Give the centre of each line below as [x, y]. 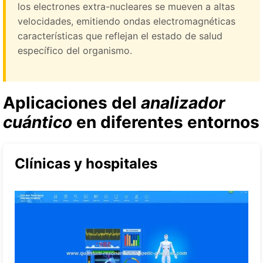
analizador [183, 102]
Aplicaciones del [72, 102]
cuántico [38, 122]
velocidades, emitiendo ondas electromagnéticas [127, 21]
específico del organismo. [75, 50]
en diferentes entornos [166, 122]
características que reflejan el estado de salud [120, 36]
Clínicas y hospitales [86, 163]
